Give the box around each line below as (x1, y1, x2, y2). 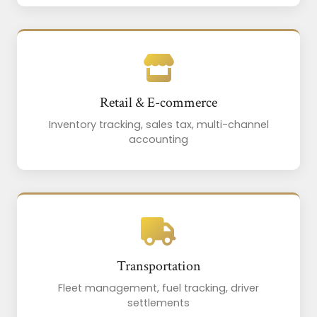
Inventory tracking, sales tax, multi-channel (48, 117, 269, 132)
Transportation (116, 257, 201, 276)
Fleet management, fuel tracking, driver (58, 281, 259, 296)
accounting (129, 132, 188, 147)
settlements (127, 296, 190, 311)
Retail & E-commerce (100, 93, 217, 113)
